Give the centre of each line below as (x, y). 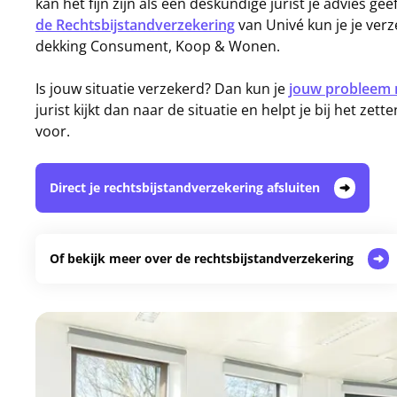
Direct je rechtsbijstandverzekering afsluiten (185, 187)
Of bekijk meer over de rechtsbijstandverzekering (202, 258)
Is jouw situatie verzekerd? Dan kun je (162, 89)
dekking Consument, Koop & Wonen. (158, 46)
